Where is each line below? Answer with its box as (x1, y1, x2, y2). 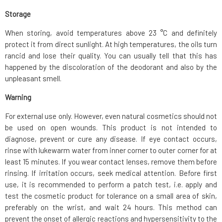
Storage (5, 9, 31, 18)
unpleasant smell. (5, 73, 61, 83)
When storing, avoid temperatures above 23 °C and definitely (5, 28, 217, 37)
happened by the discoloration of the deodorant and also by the (5, 62, 217, 71)
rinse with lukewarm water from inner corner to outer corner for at (5, 145, 217, 155)
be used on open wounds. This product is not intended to (5, 122, 217, 132)
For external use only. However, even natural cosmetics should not (5, 111, 217, 120)
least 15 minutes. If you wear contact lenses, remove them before (5, 157, 217, 166)
